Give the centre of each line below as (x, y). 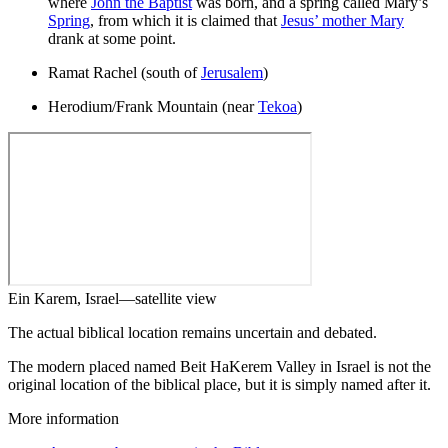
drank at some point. (112, 38)
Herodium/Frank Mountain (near (153, 106)
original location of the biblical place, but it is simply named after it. (219, 384)
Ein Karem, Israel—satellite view (112, 298)
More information (63, 418)
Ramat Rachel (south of (124, 72)
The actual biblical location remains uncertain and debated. (192, 332)
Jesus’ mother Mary (342, 20)
